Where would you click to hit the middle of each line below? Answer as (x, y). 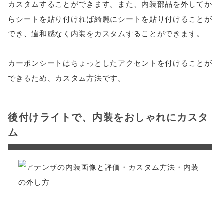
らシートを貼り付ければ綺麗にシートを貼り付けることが (110, 18)
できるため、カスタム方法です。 (67, 77)
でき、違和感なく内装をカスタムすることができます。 (106, 33)
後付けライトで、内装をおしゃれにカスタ (108, 117)
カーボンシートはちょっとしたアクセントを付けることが (110, 63)
